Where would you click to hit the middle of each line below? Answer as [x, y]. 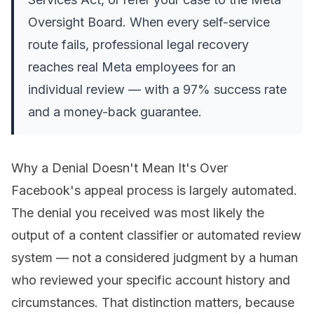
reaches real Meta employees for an [132, 67]
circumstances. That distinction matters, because [153, 303]
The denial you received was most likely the [138, 213]
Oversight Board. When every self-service [149, 22]
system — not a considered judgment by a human [155, 258]
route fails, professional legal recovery [138, 45]
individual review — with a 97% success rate [157, 90]
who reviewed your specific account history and [151, 280]
